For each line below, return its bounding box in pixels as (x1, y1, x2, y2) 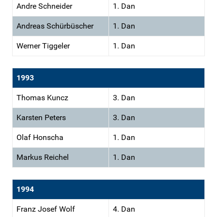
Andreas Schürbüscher (16, 21, 93, 31)
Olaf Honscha (16, 132, 63, 142)
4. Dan (113, 204, 135, 214)
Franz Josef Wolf (16, 204, 75, 214)
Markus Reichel (16, 152, 69, 162)
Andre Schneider (16, 1, 72, 11)
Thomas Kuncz (16, 93, 68, 102)
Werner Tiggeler (16, 41, 70, 50)
